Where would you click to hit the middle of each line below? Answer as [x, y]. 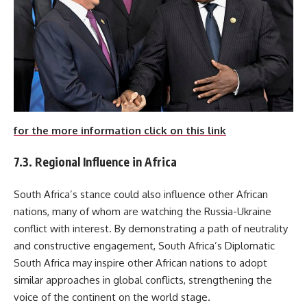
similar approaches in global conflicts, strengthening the [143, 280]
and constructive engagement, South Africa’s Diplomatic [144, 245]
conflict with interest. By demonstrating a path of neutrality [151, 228]
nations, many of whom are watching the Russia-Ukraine [143, 211]
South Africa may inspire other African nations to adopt [140, 262]
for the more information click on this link [120, 130]
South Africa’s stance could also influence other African [141, 194]
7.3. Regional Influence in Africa [95, 162]
